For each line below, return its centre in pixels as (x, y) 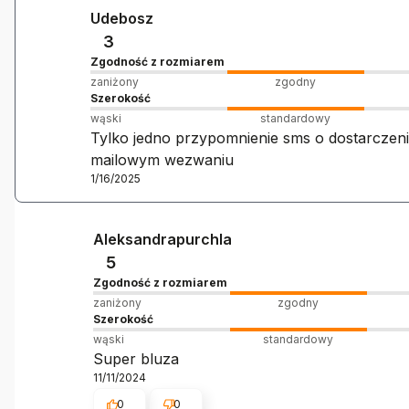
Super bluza (136, 359)
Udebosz (121, 19)
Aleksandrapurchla (162, 240)
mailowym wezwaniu (162, 160)
